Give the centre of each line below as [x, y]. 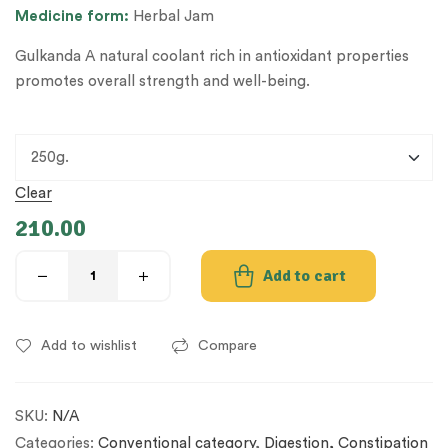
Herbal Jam [173, 17]
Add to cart [304, 276]
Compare [227, 346]
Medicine [49, 17]
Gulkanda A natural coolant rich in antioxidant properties [212, 57]
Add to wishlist [89, 346]
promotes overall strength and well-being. [162, 82]
